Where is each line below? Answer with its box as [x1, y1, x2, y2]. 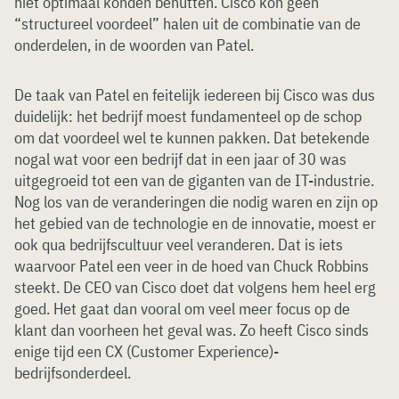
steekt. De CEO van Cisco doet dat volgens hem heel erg [14, 277, 376, 297]
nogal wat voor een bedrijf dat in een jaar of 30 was [14, 149, 346, 169]
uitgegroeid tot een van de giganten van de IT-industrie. [14, 170, 374, 191]
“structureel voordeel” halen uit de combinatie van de [14, 13, 361, 34]
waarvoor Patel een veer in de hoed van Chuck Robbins [14, 256, 369, 276]
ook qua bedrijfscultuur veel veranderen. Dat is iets [14, 234, 343, 255]
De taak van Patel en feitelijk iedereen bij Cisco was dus [14, 85, 375, 105]
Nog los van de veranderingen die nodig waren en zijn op [14, 191, 378, 212]
